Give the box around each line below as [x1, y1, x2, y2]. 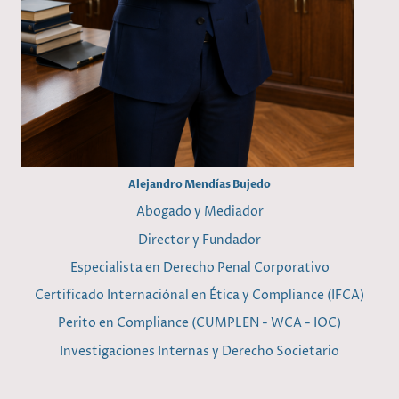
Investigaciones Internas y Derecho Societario [60, 342, 339, 360]
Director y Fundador [138, 231, 261, 248]
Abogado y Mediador [135, 203, 264, 221]
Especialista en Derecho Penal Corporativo [69, 258, 330, 276]
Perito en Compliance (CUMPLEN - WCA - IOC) [58, 314, 341, 332]
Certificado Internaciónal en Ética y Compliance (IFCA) [35, 287, 364, 305]
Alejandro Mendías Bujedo [128, 177, 271, 192]
